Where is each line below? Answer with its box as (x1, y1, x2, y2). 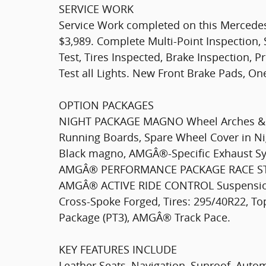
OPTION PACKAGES (59, 97, 154, 112)
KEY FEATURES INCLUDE (59, 242, 177, 256)
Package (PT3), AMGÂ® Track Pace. (59, 210, 230, 224)
